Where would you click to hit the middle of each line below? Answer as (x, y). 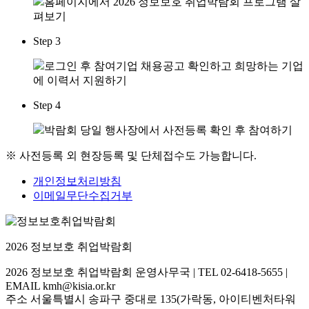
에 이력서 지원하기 (80, 80)
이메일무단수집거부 (83, 195)
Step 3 (47, 41)
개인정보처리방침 (77, 181)
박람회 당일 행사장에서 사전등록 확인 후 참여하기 (168, 130)
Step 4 (47, 105)
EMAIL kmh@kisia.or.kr (60, 286)
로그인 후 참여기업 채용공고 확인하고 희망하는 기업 (174, 66)
